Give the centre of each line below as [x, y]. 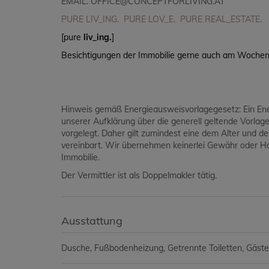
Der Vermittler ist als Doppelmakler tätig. [139, 176]
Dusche [76, 248]
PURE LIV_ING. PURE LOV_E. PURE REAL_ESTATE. [162, 20]
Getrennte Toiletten [205, 248]
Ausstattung [92, 221]
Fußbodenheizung [129, 248]
